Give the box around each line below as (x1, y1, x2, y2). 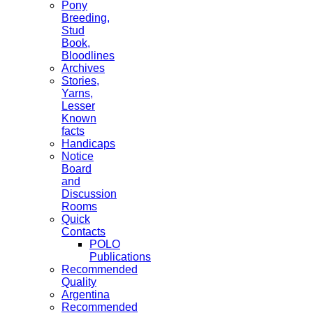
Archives (61, 61, 105, 74)
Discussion (61, 187, 117, 200)
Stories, (61, 74, 99, 87)
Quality (61, 275, 96, 288)
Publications (89, 250, 151, 263)
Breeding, (61, 11, 110, 24)
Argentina (61, 288, 110, 300)
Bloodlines (61, 49, 115, 61)
